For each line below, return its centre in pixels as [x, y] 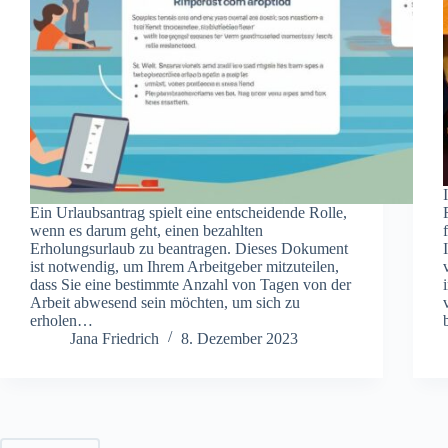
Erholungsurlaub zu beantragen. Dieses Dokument [189, 248]
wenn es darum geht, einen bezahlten [146, 230]
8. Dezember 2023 [239, 338]
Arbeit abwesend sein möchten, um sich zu [165, 302]
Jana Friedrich [114, 338]
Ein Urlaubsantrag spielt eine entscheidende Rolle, [188, 212]
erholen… [61, 320]
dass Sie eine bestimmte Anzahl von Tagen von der [190, 284]
